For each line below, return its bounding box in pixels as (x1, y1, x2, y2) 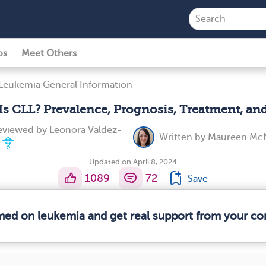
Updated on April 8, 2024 (89, 157, 177, 166)
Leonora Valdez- (49, 125, 122, 135)
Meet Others (21, 48, 77, 59)
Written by (159, 132, 208, 142)
